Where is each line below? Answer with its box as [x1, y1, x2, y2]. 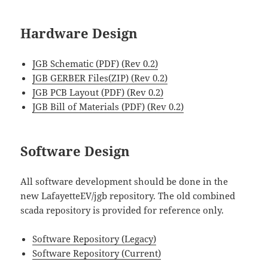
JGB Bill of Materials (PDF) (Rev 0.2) [32, 100, 184, 112]
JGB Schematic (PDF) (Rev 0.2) [32, 57, 159, 69]
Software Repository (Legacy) [32, 232, 157, 245]
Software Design [20, 141, 130, 160]
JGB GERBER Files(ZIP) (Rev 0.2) [32, 71, 168, 84]
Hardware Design [20, 23, 138, 42]
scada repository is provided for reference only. [20, 203, 224, 216]
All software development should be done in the [20, 175, 229, 187]
